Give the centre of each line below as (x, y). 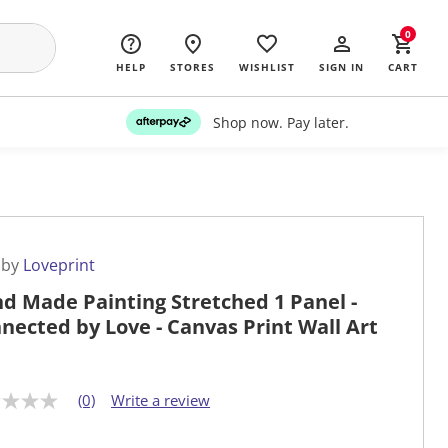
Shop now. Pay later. (280, 122)
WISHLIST (267, 67)
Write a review (160, 400)
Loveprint (59, 265)
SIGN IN (341, 67)
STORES (192, 67)
